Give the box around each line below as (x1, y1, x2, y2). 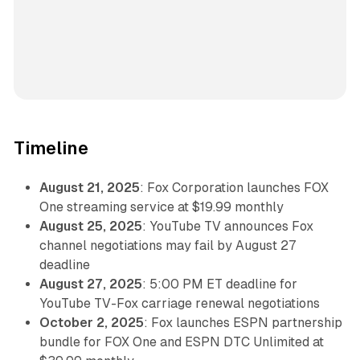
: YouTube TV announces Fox (141, 218, 313, 234)
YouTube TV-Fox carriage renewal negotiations (39, 295, 320, 311)
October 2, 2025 (39, 314, 144, 330)
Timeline (13, 137, 88, 158)
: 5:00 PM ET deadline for (141, 276, 297, 292)
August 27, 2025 (39, 276, 142, 292)
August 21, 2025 (39, 179, 140, 195)
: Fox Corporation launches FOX (139, 179, 329, 195)
